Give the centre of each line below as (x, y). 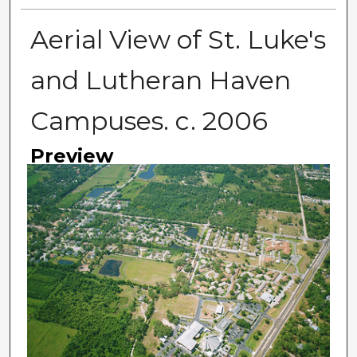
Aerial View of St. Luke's (178, 40)
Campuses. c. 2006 (149, 121)
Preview (71, 156)
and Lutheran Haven (160, 80)
